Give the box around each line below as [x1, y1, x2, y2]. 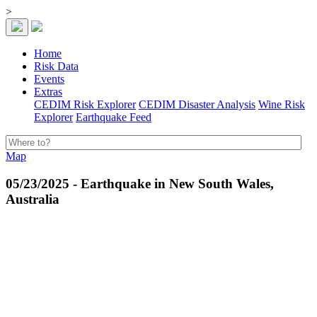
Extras [34, 86, 62, 98]
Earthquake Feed [76, 111, 151, 123]
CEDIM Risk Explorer [34, 98, 136, 110]
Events [34, 73, 64, 85]
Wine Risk [258, 98, 305, 110]
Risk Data [34, 60, 79, 72]
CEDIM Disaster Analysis [139, 98, 255, 110]
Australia [6, 191, 59, 207]
